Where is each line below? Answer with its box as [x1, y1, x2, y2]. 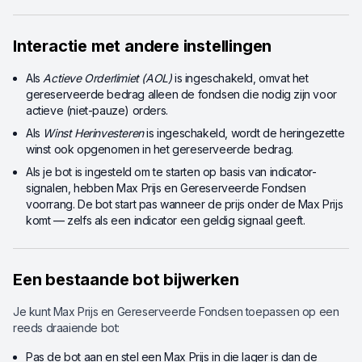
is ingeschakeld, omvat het [171, 71, 309, 86]
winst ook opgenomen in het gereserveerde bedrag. [26, 142, 293, 157]
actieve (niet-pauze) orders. [26, 103, 168, 118]
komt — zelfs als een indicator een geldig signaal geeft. [26, 213, 305, 228]
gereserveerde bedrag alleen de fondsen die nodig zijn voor [26, 87, 337, 102]
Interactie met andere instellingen [13, 36, 272, 57]
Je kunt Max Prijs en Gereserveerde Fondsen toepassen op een [13, 305, 339, 319]
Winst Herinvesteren [43, 126, 144, 141]
